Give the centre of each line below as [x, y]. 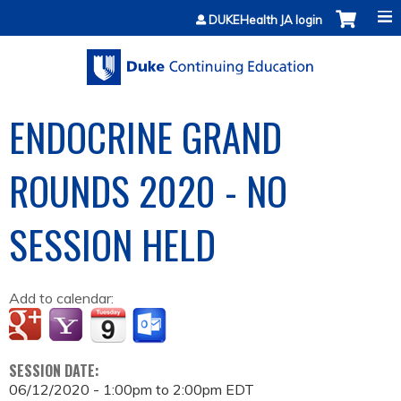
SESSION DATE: [56, 371]
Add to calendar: [63, 299]
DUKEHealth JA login [265, 20]
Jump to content [200, 11]
